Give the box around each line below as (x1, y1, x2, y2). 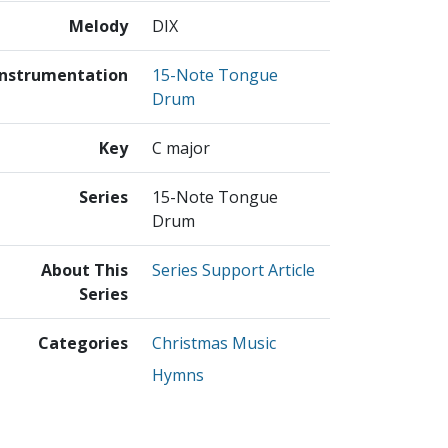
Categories (38, 332, 128, 355)
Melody (69, 15, 128, 38)
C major (152, 137, 210, 160)
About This (41, 259, 128, 282)
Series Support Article (152, 259, 315, 282)
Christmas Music (152, 332, 276, 355)
